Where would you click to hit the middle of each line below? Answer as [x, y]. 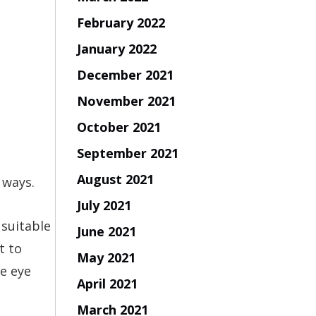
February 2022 [121, 22]
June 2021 [106, 231]
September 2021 [127, 153]
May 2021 [106, 257]
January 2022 [116, 48]
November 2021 [126, 101]
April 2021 [107, 283]
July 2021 [104, 205]
